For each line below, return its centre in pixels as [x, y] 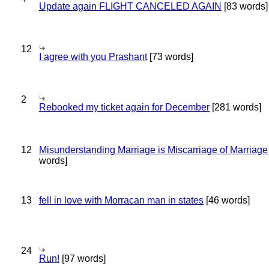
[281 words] [235, 107]
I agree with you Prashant [93, 57]
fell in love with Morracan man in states [121, 200]
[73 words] [170, 57]
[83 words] [245, 6]
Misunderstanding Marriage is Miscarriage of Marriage [153, 150]
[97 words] [83, 258]
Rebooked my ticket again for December [124, 107]
